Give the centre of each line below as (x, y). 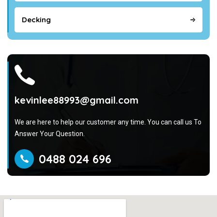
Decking (36, 20)
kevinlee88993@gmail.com (77, 100)
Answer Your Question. (50, 134)
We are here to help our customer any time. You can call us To (108, 122)
